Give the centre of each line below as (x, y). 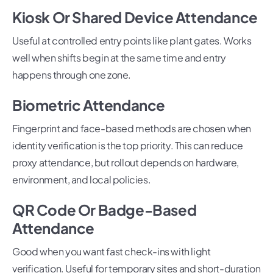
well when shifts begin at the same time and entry (119, 58)
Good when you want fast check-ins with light (112, 252)
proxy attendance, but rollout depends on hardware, (126, 163)
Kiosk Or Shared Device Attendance (135, 17)
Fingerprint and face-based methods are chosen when (132, 129)
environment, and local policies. (82, 180)
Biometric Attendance (89, 105)
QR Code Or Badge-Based (105, 210)
